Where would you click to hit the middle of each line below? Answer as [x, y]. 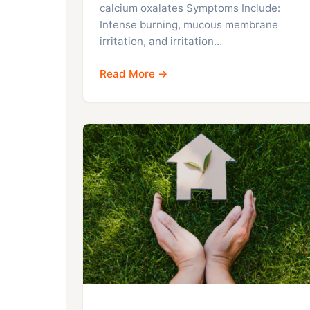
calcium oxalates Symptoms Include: [190, 8]
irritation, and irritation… [161, 42]
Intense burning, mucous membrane [189, 25]
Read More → [134, 74]
